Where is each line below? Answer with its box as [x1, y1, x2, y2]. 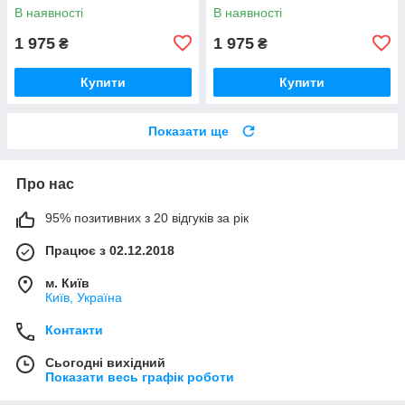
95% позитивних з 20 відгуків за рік [45, 210, 249, 225]
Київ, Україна [45, 289, 122, 305]
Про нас [16, 175, 74, 192]
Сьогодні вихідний [45, 354, 165, 370]
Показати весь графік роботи [45, 369, 234, 384]
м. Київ [45, 275, 89, 290]
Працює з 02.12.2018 [45, 242, 174, 258]
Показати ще [148, 123, 229, 138]
